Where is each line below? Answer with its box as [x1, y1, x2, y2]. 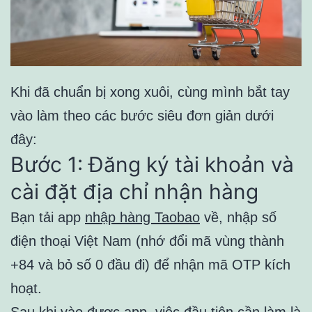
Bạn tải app [10, 210, 85, 226]
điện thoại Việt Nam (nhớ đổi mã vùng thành [10, 233, 284, 249]
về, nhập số [200, 210, 276, 226]
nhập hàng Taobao [85, 210, 200, 226]
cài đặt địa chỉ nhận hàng [10, 179, 258, 205]
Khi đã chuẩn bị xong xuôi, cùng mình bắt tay [10, 84, 290, 100]
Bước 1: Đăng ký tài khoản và [10, 152, 294, 178]
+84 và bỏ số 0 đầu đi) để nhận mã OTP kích [10, 257, 290, 273]
